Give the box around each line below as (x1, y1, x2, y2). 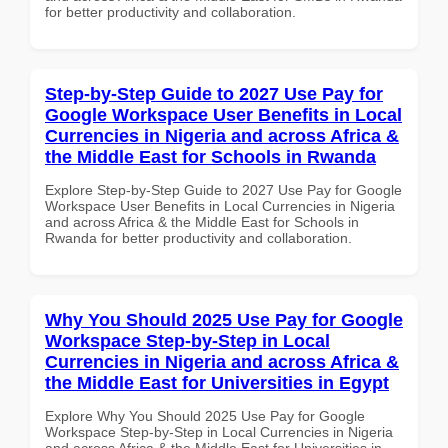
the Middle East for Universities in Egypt (45, 372, 389, 393)
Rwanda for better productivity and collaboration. (45, 229, 352, 246)
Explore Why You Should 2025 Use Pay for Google (45, 407, 365, 424)
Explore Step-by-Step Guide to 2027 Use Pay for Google (45, 181, 402, 198)
